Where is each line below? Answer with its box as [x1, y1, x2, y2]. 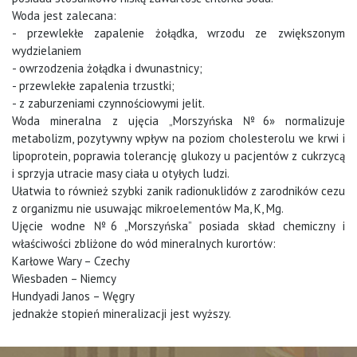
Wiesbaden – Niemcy [12, 271, 116, 287]
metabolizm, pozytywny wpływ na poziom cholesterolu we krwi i [12, 131, 345, 147]
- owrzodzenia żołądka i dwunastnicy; [12, 61, 202, 76]
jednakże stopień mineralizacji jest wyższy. [12, 306, 231, 322]
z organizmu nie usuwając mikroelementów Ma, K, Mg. [12, 201, 284, 217]
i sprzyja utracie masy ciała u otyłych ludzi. [12, 166, 229, 182]
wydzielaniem [12, 43, 81, 59]
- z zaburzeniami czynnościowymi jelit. [12, 96, 205, 112]
